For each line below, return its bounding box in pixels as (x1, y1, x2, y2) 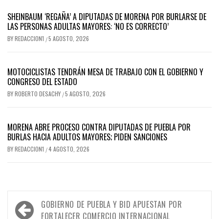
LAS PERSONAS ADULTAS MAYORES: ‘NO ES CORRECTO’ (7, 20, 169, 32)
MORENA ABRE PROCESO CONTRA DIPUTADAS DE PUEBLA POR (7, 121, 191, 133)
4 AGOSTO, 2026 (48, 144, 89, 153)
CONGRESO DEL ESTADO (7, 75, 77, 88)
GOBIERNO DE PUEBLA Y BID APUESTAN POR (41, 198, 182, 210)
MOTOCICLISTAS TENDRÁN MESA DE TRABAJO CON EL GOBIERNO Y (7, 66, 203, 78)
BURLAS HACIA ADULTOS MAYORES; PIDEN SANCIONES (7, 131, 167, 143)
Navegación (12, 192, 73, 215)
